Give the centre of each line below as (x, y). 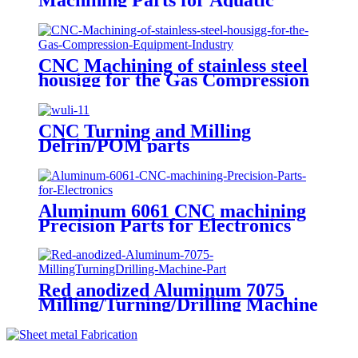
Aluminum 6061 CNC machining (172, 211)
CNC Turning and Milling (145, 131)
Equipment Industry (121, 94)
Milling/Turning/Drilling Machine (178, 305)
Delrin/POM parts (114, 145)
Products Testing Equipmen (152, 14)
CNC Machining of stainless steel (173, 65)
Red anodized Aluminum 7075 (161, 290)
